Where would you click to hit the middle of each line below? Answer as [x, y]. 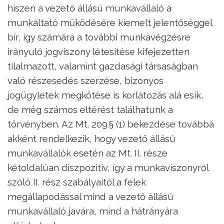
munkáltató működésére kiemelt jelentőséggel [110, 22]
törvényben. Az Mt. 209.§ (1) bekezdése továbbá [111, 124]
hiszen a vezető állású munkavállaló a [89, 8]
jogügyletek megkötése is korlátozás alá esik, [105, 95]
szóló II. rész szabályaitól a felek [77, 182]
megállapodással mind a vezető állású [90, 196]
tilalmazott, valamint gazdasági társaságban [103, 66]
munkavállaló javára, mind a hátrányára [93, 211]
